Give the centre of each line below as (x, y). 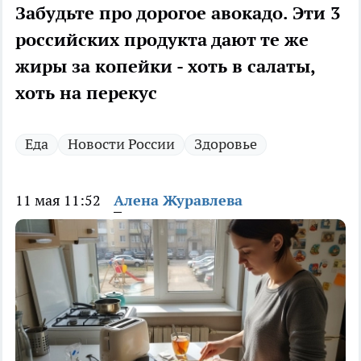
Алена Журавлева (178, 201)
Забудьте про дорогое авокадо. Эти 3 (178, 13)
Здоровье (226, 144)
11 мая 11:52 (58, 201)
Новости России (121, 144)
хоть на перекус (86, 93)
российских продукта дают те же (162, 40)
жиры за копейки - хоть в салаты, (165, 66)
